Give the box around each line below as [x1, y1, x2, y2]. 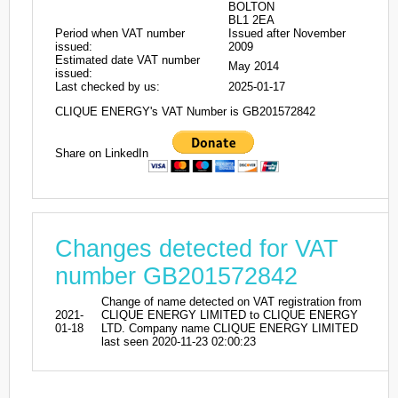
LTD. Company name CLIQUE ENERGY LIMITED [101, 321, 358, 335]
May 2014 [228, 60, 279, 73]
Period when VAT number [55, 27, 185, 40]
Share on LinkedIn [55, 146, 148, 160]
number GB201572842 [55, 262, 298, 290]
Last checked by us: [55, 80, 160, 93]
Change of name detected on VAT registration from [101, 294, 362, 308]
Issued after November [228, 27, 346, 40]
